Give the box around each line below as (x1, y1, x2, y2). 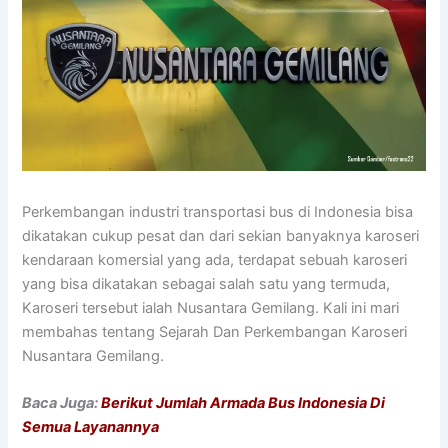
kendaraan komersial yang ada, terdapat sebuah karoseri (22, 251, 408, 270)
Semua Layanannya (22, 418, 160, 437)
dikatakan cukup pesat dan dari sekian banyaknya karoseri (22, 227, 420, 246)
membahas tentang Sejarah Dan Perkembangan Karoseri (22, 323, 408, 342)
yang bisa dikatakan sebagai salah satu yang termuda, (22, 275, 391, 294)
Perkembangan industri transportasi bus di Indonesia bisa (22, 203, 414, 222)
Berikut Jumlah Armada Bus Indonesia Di (101, 394, 386, 413)
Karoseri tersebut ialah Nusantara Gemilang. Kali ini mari (22, 299, 400, 318)
